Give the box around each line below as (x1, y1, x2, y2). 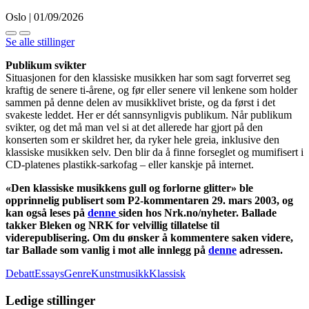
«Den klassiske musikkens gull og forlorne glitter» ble (6, 181, 253, 194)
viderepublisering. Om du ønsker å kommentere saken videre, (6, 231, 293, 243)
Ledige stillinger (6, 292, 95, 308)
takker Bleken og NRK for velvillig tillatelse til (6, 219, 219, 231)
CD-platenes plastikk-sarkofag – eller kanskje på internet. (6, 158, 254, 170)
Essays (34, 267, 64, 279)
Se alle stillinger (6, 35, 74, 48)
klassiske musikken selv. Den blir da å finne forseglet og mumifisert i (6, 146, 303, 158)
